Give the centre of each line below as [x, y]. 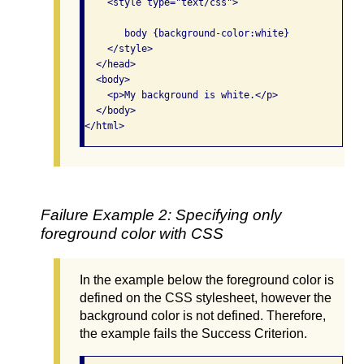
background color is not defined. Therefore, [203, 315]
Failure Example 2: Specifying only [161, 214]
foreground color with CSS [132, 233]
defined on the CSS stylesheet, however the [206, 297]
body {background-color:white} [187, 34]
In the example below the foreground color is [207, 279]
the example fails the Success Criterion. [193, 333]
